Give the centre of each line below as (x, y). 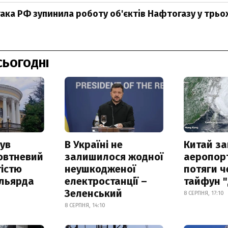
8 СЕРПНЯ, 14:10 (85, 205)
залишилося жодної (114, 156)
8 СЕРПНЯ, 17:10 (204, 193)
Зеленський (93, 193)
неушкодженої (100, 169)
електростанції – (106, 181)
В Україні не (93, 144)
